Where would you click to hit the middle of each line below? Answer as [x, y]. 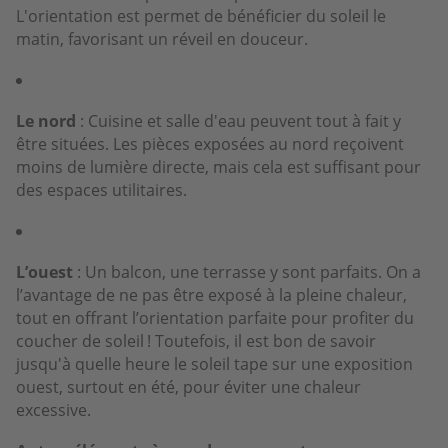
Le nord [46, 120]
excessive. [53, 409]
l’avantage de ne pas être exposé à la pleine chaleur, [211, 294]
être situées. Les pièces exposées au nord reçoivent [210, 143]
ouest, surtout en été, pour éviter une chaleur [188, 386]
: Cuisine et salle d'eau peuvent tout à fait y [238, 120]
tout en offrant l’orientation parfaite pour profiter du [215, 317]
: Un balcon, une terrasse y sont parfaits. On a [247, 271]
